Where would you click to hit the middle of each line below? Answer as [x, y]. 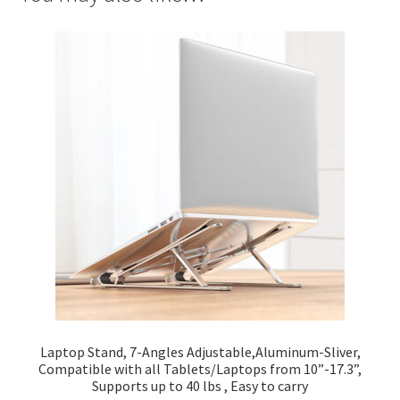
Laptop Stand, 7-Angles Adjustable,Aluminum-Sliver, [200, 351]
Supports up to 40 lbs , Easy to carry [200, 385]
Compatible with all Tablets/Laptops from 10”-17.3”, [200, 368]
